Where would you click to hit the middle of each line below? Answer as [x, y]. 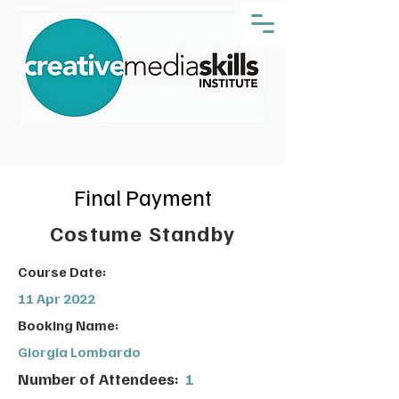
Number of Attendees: [98, 379]
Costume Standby [142, 232]
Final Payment [142, 197]
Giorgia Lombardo [79, 352]
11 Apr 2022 [57, 298]
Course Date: [62, 272]
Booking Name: [68, 325]
